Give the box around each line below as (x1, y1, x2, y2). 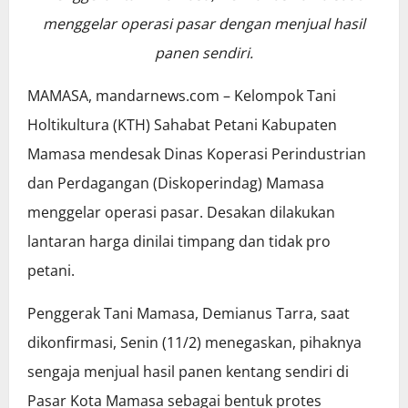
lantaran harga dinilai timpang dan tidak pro (27, 231, 331, 252)
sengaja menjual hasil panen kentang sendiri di (27, 362, 349, 382)
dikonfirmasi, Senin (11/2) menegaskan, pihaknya (27, 332, 362, 353)
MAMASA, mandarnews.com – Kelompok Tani (27, 86, 336, 107)
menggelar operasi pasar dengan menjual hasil (43, 14, 365, 35)
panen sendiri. (155, 43, 253, 64)
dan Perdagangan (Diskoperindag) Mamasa (27, 173, 324, 194)
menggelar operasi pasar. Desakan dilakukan (27, 202, 335, 223)
